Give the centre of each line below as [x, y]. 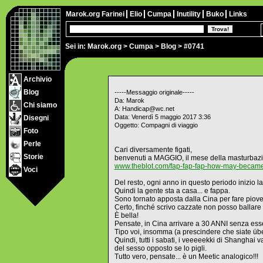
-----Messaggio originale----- [154, 92]
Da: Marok [129, 100]
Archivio [37, 80]
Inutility [190, 14]
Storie [33, 157]
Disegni [35, 118]
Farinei [114, 14]
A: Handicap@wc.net [144, 109]
